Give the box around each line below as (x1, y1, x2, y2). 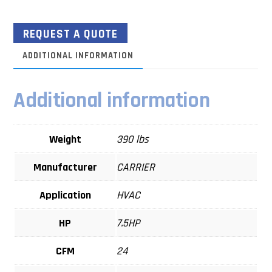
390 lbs (117, 132, 149, 147)
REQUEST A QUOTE (23, 27, 118, 42)
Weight (49, 132, 81, 147)
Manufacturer (33, 160, 97, 175)
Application (39, 188, 91, 203)
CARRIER (117, 160, 155, 175)
